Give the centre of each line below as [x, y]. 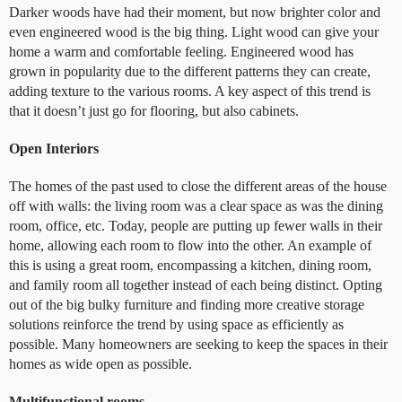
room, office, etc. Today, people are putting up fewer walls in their [196, 225]
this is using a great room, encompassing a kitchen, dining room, [190, 265]
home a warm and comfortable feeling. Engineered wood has [181, 51]
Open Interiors [54, 148]
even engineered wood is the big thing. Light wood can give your [194, 31]
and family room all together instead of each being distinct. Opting [196, 284]
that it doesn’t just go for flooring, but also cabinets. [154, 110]
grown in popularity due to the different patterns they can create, [190, 71]
